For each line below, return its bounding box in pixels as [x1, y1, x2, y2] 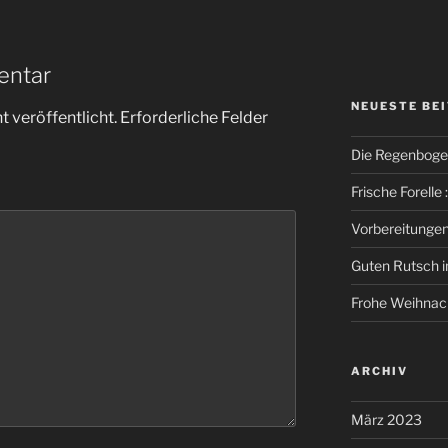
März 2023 [350, 411, 422, 429]
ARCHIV [350, 364, 408, 379]
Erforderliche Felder [120, 108, 268, 128]
